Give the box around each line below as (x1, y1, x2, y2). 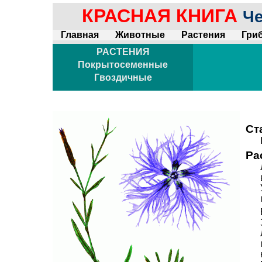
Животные (115, 30, 165, 40)
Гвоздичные (94, 73, 152, 82)
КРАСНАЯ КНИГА (82, 5, 243, 26)
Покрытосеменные (78, 60, 168, 70)
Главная (61, 30, 99, 40)
